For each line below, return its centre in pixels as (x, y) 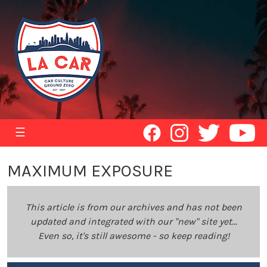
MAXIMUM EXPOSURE (90, 171)
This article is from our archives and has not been (133, 207)
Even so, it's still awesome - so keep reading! (133, 236)
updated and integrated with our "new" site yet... (133, 221)
